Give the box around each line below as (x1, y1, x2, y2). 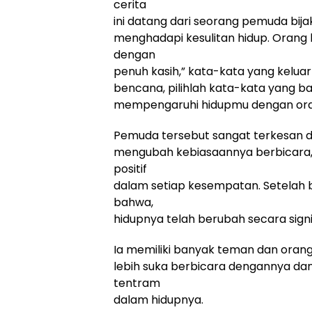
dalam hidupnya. (114, 292, 203, 309)
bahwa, (114, 194, 153, 211)
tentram (114, 275, 160, 292)
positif (114, 161, 147, 178)
